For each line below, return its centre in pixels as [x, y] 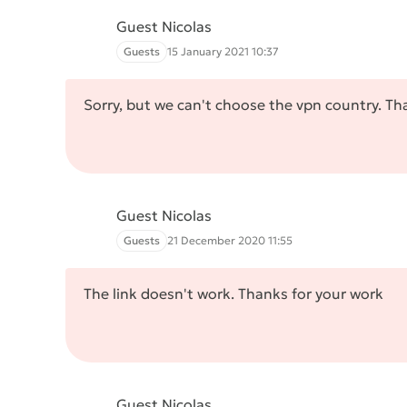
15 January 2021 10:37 [223, 51]
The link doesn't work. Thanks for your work [233, 293]
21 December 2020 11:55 [230, 240]
